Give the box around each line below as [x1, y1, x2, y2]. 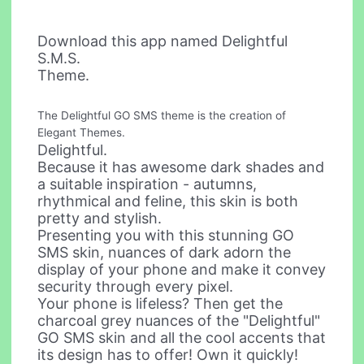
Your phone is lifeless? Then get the [37, 295, 284, 313]
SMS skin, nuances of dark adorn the [37, 244, 292, 262]
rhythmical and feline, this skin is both [37, 193, 299, 210]
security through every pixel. [37, 278, 234, 296]
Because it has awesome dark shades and [37, 158, 325, 176]
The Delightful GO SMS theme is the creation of [37, 109, 287, 123]
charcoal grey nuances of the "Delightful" [37, 312, 321, 330]
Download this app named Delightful [37, 32, 288, 50]
